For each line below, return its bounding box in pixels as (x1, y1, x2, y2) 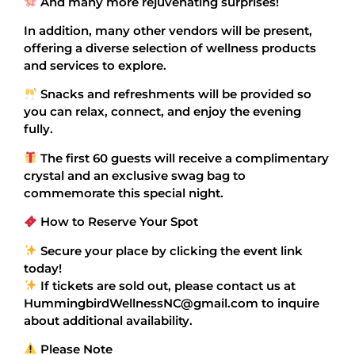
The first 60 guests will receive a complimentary (37, 150, 330, 166)
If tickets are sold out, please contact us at (37, 277, 296, 293)
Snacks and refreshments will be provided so (37, 86, 312, 102)
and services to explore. (24, 57, 166, 73)
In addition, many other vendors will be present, (24, 22, 312, 38)
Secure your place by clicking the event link (37, 242, 303, 258)
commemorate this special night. (24, 185, 223, 200)
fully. (24, 121, 53, 137)
